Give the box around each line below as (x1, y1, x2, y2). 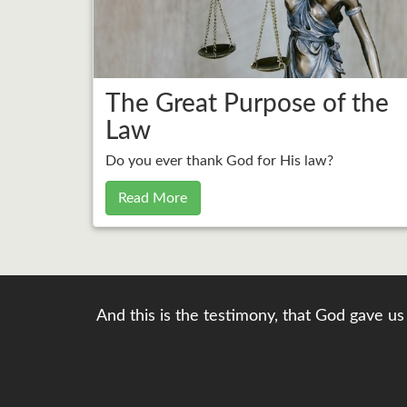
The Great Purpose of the (104, 90, 389, 116)
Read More (118, 190, 188, 205)
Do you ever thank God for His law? (104, 154, 333, 168)
